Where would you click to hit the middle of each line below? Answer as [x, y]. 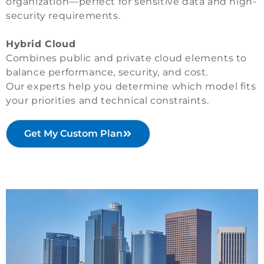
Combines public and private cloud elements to [127, 58]
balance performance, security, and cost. [107, 72]
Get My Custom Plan [73, 134]
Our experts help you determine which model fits [131, 87]
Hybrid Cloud [41, 44]
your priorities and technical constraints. [108, 101]
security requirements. [63, 16]
